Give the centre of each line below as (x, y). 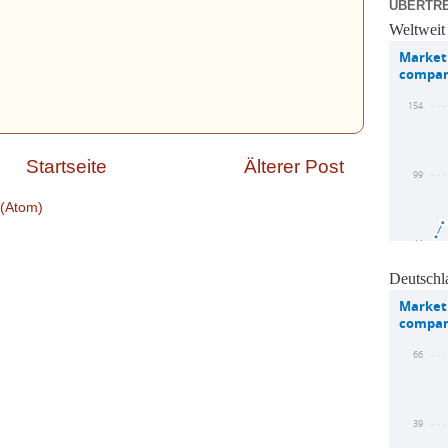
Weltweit (417, 30)
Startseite (66, 166)
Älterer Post (294, 166)
